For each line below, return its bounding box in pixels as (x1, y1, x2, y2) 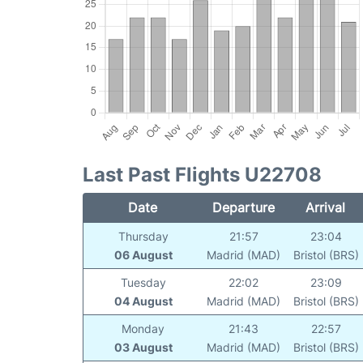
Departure (211, 199, 275, 216)
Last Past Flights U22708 (83, 162, 322, 186)
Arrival (305, 199, 346, 216)
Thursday (117, 228, 169, 243)
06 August (113, 247, 173, 262)
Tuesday (120, 275, 166, 289)
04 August (113, 293, 173, 308)
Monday (122, 321, 165, 335)
